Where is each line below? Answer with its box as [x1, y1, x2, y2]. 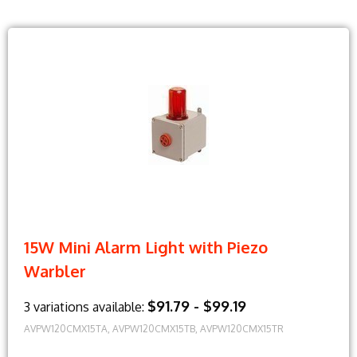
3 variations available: [24, 299, 147, 316]
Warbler [24, 261, 86, 282]
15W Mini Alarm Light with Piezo [24, 237, 268, 258]
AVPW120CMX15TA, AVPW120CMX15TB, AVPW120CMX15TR [24, 323, 284, 335]
